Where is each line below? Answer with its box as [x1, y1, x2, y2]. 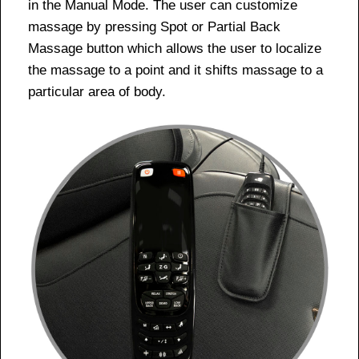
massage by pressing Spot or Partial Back [28, 19, 280, 35]
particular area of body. [28, 84, 166, 100]
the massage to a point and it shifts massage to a [28, 63, 323, 79]
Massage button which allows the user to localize [28, 41, 321, 57]
